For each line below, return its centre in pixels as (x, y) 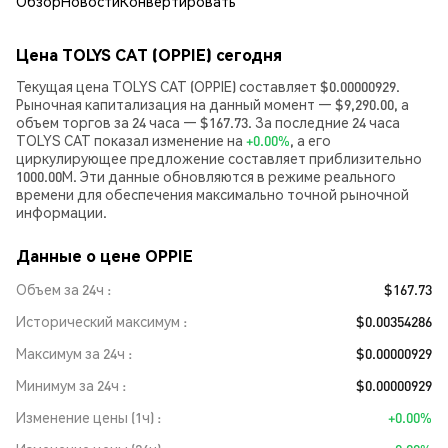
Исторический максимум (98, 321)
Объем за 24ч (60, 289)
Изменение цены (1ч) (85, 417)
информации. (61, 212)
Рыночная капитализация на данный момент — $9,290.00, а (212, 104)
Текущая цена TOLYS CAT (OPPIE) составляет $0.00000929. (208, 86)
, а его (310, 140)
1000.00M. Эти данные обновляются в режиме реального (206, 176)
